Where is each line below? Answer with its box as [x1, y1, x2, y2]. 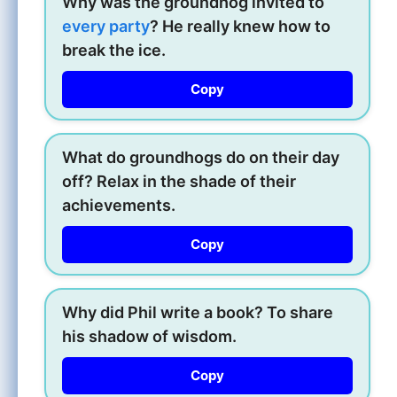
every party [62, 16, 150, 35]
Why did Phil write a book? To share [62, 302, 333, 322]
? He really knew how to [150, 16, 331, 35]
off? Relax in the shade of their [62, 171, 296, 191]
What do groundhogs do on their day [62, 147, 339, 167]
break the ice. [62, 40, 166, 59]
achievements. [62, 195, 175, 214]
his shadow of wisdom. [62, 326, 237, 346]
